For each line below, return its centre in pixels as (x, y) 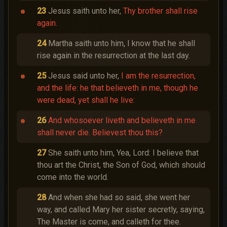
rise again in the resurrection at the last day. (113, 55)
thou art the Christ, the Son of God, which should (121, 165)
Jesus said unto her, (85, 76)
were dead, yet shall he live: (86, 100)
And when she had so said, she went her (119, 197)
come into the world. (73, 177)
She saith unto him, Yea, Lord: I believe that (123, 153)
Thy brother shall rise (160, 11)
